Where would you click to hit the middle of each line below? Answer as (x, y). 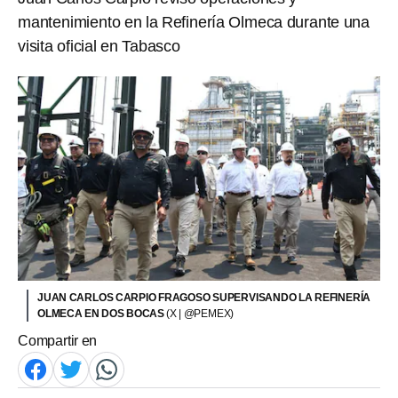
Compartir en (58, 340)
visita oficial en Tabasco (99, 46)
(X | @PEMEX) (200, 313)
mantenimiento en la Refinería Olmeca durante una (194, 22)
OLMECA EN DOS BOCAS (102, 313)
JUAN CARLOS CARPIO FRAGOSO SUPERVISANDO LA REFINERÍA (204, 297)
